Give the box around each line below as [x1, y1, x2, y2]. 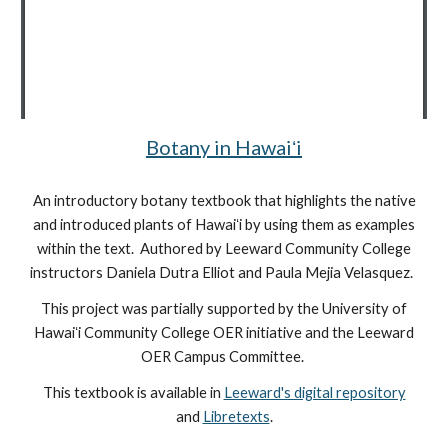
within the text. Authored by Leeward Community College [37, 240, 411, 258]
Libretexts [202, 408, 270, 426]
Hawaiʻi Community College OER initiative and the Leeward [34, 324, 414, 342]
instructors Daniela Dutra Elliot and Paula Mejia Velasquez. [29, 264, 419, 282]
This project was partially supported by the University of [41, 300, 407, 318]
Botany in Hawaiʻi [146, 135, 302, 160]
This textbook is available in [42, 384, 224, 402]
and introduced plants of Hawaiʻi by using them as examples [33, 216, 415, 234]
